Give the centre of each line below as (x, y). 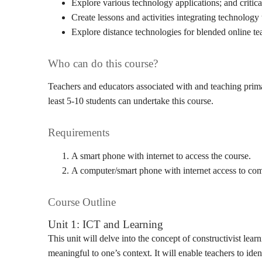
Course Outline (82, 202)
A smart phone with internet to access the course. (161, 156)
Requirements (79, 132)
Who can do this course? (103, 63)
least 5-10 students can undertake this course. (131, 101)
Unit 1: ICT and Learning (106, 224)
